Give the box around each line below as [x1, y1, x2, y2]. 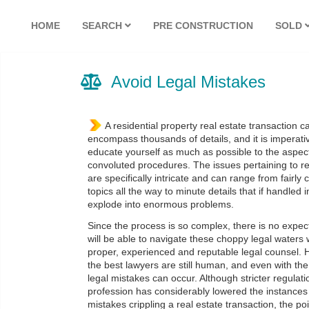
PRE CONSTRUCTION [153, 20, 253, 31]
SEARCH [82, 20, 125, 31]
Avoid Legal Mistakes [111, 72, 266, 91]
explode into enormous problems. [88, 199, 234, 210]
